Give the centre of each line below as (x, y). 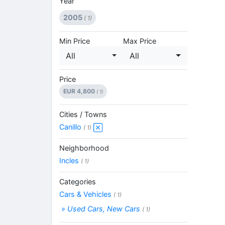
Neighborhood (84, 148)
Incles (70, 160)
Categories (78, 181)
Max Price (140, 41)
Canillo (71, 127)
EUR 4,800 (80, 91)
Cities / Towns (83, 114)
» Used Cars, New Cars (101, 208)
